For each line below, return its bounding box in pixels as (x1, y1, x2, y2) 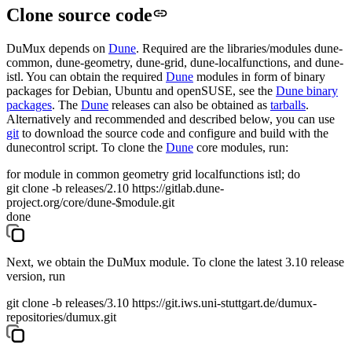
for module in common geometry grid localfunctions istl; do (6, 167, 300, 181)
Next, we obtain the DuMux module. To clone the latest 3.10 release (6, 255, 344, 269)
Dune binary (276, 83, 338, 97)
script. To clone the (65, 140, 166, 154)
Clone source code (6, 4, 152, 25)
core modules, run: (193, 140, 288, 154)
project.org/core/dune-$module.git (6, 195, 174, 209)
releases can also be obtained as (108, 97, 270, 112)
